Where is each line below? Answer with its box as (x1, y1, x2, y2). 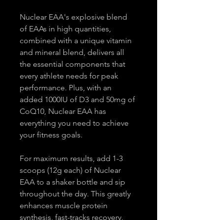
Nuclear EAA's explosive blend (20, 12, 129, 22)
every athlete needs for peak (20, 71, 120, 81)
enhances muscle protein (20, 201, 110, 211)
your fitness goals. (20, 130, 82, 140)
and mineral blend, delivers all (20, 48, 126, 57)
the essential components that (20, 59, 127, 69)
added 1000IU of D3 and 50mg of (20, 95, 137, 105)
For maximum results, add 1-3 (20, 154, 125, 164)
